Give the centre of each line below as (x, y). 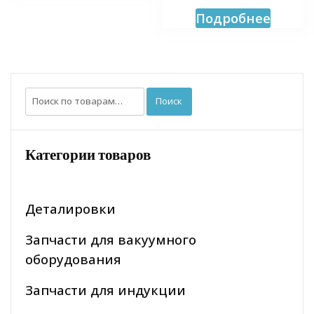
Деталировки (70, 208)
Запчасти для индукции (105, 289)
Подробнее (233, 18)
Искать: (46, 95)
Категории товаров (88, 154)
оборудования (73, 259)
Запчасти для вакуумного (111, 239)
